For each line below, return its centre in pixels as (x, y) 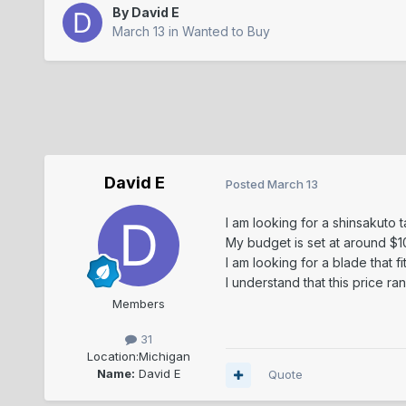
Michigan (164, 357)
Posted (246, 184)
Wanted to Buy (226, 32)
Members (138, 304)
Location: (112, 357)
